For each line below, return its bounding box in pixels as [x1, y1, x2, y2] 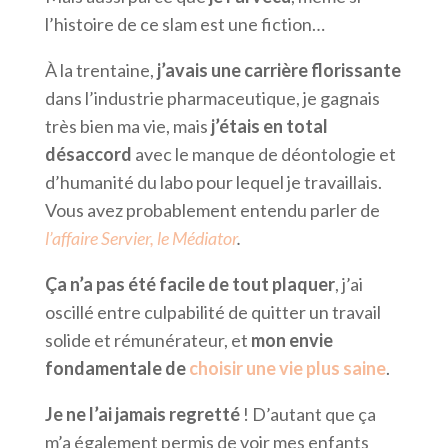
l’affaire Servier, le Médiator [44, 227, 237, 250]
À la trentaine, [44, 59, 157, 82]
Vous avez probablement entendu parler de [44, 199, 380, 222]
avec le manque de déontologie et [131, 143, 396, 166]
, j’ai [334, 273, 363, 296]
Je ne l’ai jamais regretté [44, 403, 243, 426]
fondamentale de [44, 357, 189, 380]
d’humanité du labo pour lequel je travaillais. [44, 171, 382, 194]
